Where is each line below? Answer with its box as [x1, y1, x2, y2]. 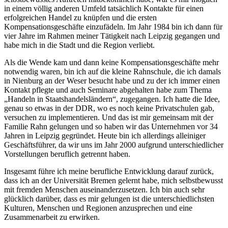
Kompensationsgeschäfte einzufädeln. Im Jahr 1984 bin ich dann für [4, 22, 222, 31]
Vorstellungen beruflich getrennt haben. [4, 149, 130, 158]
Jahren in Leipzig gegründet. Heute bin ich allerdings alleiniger [4, 131, 206, 140]
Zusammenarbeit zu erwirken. [4, 212, 100, 221]
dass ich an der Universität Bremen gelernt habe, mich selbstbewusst [4, 176, 223, 185]
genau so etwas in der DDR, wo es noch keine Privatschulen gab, [4, 103, 214, 112]
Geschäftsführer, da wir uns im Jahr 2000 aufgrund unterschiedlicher [4, 140, 223, 149]
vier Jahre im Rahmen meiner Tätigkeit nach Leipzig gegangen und [4, 31, 220, 40]
